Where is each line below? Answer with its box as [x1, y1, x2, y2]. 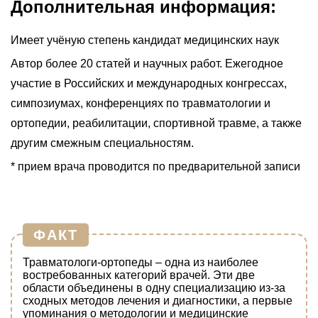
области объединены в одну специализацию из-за [23, 282, 285, 295]
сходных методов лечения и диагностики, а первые [23, 295, 292, 307]
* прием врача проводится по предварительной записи [11, 160, 300, 173]
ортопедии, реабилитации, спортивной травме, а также [11, 117, 302, 130]
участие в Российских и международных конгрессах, [11, 77, 287, 90]
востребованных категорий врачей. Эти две [23, 269, 255, 282]
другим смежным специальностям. [11, 137, 194, 150]
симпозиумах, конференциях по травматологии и [11, 97, 270, 110]
